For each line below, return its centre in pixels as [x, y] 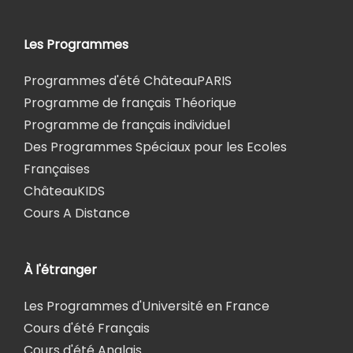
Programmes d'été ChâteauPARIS [128, 80]
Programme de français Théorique [130, 102]
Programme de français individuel [127, 124]
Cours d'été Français [87, 328]
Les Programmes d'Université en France [147, 306]
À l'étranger [60, 269]
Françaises [57, 169]
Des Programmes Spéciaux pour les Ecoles [155, 147]
